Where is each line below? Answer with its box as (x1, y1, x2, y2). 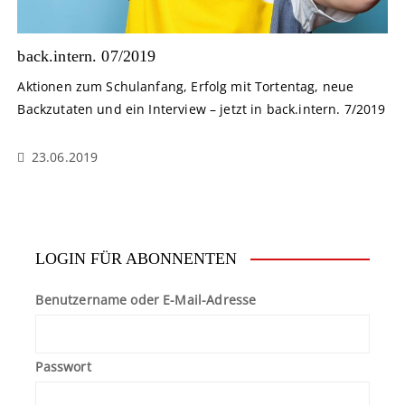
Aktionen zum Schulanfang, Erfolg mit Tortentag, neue (17, 77, 354, 95)
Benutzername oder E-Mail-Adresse (35, 290, 257, 308)
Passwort (35, 357, 91, 375)
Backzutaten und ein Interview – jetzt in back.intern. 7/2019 (17, 99, 386, 118)
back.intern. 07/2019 (17, 46, 156, 65)
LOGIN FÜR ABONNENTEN (35, 249, 238, 268)
